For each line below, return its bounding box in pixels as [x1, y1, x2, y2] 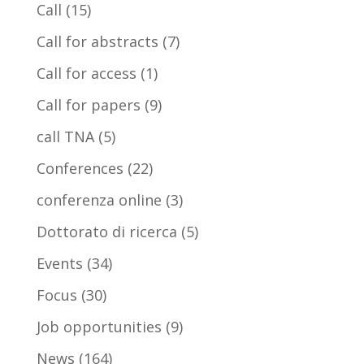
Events [36, 253, 83, 273]
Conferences [36, 158, 123, 178]
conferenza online [36, 190, 162, 210]
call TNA [36, 127, 94, 146]
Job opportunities [36, 317, 162, 336]
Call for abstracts [36, 32, 158, 51]
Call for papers [36, 95, 141, 115]
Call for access [36, 63, 136, 83]
